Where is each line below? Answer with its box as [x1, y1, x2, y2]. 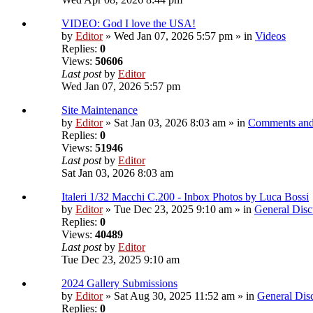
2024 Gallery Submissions [61, 277, 177, 290]
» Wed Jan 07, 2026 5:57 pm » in [103, 30, 255, 43]
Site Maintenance [61, 104, 138, 117]
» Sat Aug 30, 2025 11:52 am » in [103, 290, 257, 303]
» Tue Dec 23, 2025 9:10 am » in [103, 203, 254, 216]
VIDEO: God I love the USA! [61, 17, 196, 30]
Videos [255, 30, 286, 43]
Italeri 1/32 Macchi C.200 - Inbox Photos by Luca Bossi [61, 191, 309, 203]
